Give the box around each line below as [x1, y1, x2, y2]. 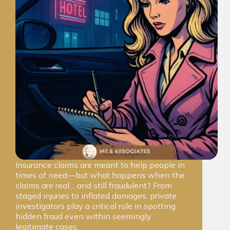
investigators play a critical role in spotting [15, 201, 176, 212]
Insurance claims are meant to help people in [15, 160, 185, 170]
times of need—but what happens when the [15, 170, 185, 181]
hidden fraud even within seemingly [15, 211, 151, 222]
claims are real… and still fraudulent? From [15, 180, 172, 191]
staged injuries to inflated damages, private [15, 190, 177, 201]
